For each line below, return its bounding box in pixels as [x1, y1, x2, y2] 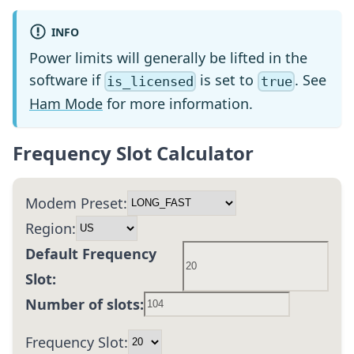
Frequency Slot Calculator [13, 139, 254, 166]
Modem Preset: [25, 193, 127, 213]
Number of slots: [25, 294, 144, 314]
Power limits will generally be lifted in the [29, 48, 307, 68]
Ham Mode [29, 93, 103, 113]
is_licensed [107, 73, 194, 89]
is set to [196, 70, 258, 90]
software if [29, 70, 104, 90]
